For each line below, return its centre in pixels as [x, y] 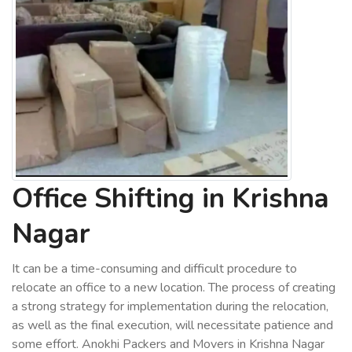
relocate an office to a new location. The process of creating [174, 288]
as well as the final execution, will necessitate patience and [172, 325]
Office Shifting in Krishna [170, 198]
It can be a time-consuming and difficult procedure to [154, 269]
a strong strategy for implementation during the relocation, [170, 306]
